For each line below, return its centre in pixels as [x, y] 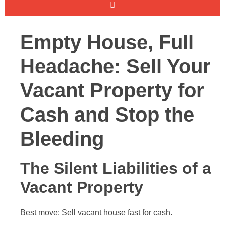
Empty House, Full [107, 42]
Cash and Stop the [107, 115]
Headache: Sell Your [116, 66]
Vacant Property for [112, 90]
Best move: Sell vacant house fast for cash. [96, 213]
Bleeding [62, 139]
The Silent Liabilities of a [116, 168]
